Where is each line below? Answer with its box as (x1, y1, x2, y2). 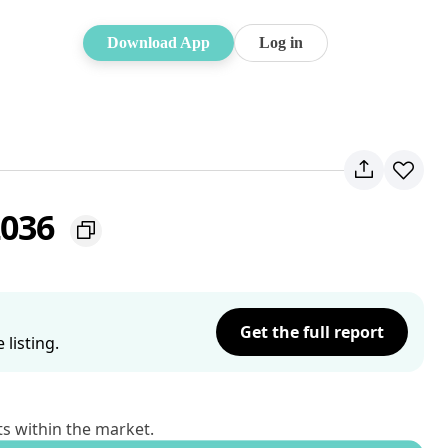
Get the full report (240, 321, 384, 343)
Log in (259, 34, 303, 51)
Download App (107, 34, 210, 51)
